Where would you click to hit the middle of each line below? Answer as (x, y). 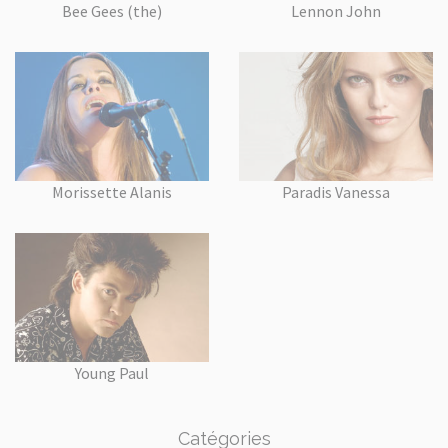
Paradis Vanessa (336, 191)
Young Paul (112, 373)
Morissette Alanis (112, 191)
